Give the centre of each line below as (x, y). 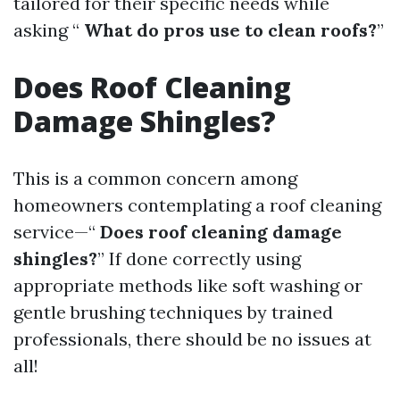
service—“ (54, 232)
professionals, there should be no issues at (192, 339)
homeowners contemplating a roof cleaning (197, 205)
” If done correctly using (199, 258)
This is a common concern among (155, 178)
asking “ (46, 30)
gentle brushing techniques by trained (173, 312)
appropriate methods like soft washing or (188, 285)
